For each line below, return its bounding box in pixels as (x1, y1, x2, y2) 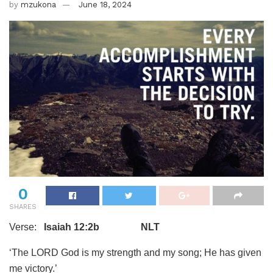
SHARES (9, 203, 37, 211)
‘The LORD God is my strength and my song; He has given (9, 247, 261, 258)
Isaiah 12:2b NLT (44, 222, 160, 232)
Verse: (9, 222, 44, 232)
